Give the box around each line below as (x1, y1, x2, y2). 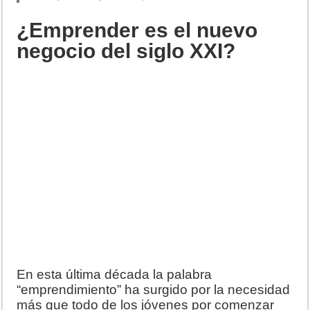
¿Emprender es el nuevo (17, 18, 258, 42)
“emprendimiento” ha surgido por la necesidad (17, 282, 291, 297)
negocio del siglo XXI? (17, 39, 236, 62)
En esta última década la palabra (17, 266, 212, 282)
